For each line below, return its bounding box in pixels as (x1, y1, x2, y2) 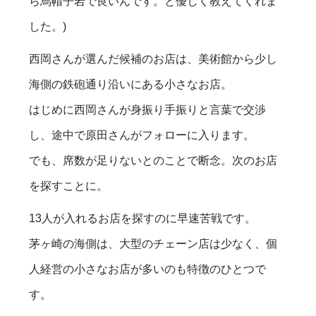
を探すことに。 (29, 179, 109, 192)
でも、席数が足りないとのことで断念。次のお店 (29, 154, 278, 166)
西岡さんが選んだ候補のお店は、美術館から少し (29, 52, 278, 65)
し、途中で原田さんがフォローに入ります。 (29, 128, 255, 141)
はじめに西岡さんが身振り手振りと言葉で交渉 (29, 103, 267, 116)
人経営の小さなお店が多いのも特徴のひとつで (29, 262, 267, 275)
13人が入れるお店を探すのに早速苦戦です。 (29, 212, 257, 224)
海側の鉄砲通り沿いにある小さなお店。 (29, 78, 233, 90)
